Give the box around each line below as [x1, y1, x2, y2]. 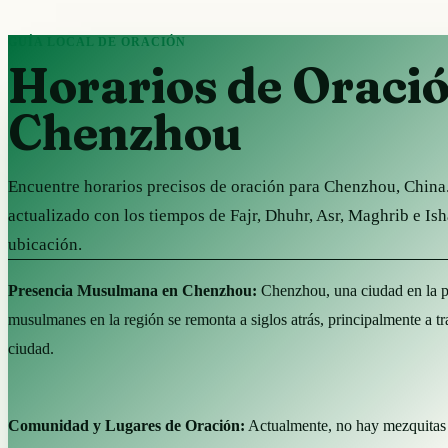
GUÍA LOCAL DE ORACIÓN [8, 34, 187, 49]
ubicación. [8, 234, 82, 254]
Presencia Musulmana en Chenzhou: [8, 281, 257, 299]
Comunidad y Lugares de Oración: [8, 416, 245, 434]
